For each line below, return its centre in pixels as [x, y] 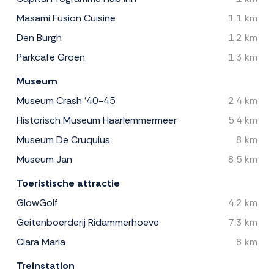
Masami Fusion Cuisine [66, 18]
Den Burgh [39, 37]
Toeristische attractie [68, 183]
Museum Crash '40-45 [66, 100]
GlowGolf [37, 202]
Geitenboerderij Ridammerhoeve [88, 222]
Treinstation [46, 265]
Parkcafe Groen [51, 57]
